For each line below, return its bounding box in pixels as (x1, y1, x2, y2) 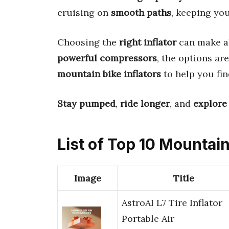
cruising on (57, 6, 111, 18)
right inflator (119, 36, 176, 48)
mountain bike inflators (57, 67, 161, 80)
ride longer (120, 97, 170, 109)
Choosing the (57, 36, 119, 48)
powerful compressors (57, 52, 157, 64)
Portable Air (122, 213, 174, 225)
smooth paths (111, 6, 171, 18)
